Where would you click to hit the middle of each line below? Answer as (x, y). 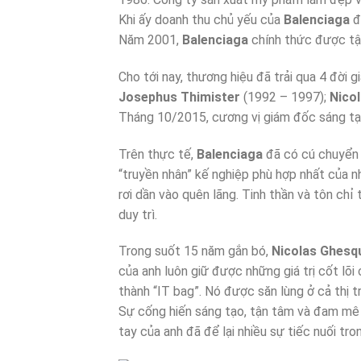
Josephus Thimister (179, 97)
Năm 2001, (150, 40)
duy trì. (138, 214)
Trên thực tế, (158, 154)
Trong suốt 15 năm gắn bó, (195, 251)
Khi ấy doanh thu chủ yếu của (201, 20)
